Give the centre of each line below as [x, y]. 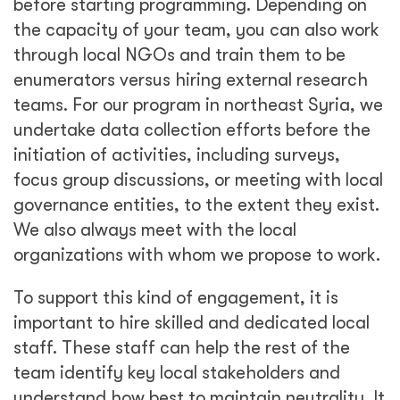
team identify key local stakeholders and [177, 373]
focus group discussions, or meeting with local [198, 180]
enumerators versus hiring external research [191, 80]
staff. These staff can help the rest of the [182, 348]
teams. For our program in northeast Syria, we [198, 105]
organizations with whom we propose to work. [197, 255]
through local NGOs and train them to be [179, 55]
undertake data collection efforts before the [192, 130]
